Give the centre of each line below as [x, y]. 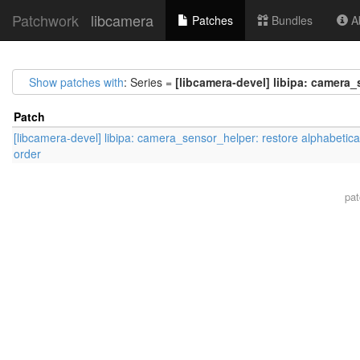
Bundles [290, 20]
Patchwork [45, 20]
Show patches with [76, 82]
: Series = [149, 82]
